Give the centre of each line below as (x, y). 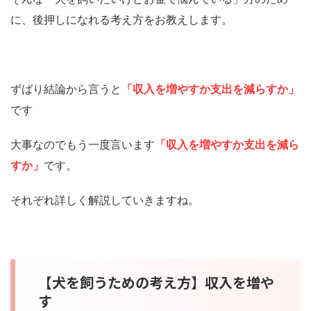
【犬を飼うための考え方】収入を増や (156, 282)
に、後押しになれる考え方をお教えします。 (121, 19)
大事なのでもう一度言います (83, 144)
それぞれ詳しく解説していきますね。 (105, 200)
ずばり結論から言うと (66, 89)
